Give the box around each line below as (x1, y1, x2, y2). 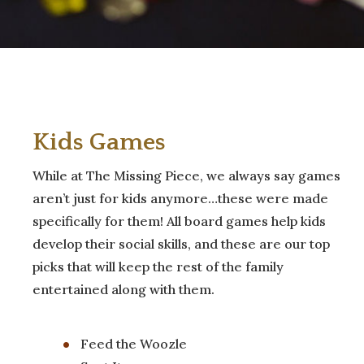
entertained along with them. (32, 280, 214, 297)
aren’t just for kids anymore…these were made (32, 189, 328, 206)
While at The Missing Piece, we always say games (32, 167, 340, 184)
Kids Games (32, 128, 166, 156)
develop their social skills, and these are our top (32, 235, 330, 252)
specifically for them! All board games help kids (32, 212, 326, 229)
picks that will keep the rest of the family (32, 258, 284, 275)
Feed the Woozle (80, 335, 187, 352)
